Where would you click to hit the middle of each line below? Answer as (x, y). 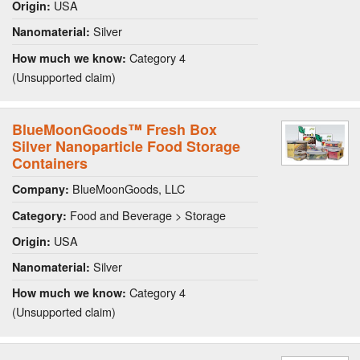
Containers (50, 164)
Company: (41, 189)
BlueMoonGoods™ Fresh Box (115, 130)
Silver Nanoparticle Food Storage (126, 147)
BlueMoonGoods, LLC (127, 189)
